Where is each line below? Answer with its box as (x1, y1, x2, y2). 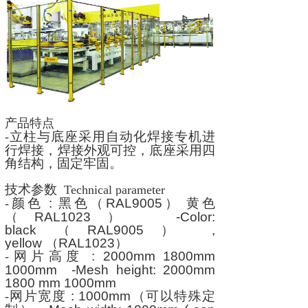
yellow (5, 236, 45, 250)
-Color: (176, 210, 216, 224)
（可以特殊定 (131, 289, 216, 303)
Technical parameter (57, 183, 168, 197)
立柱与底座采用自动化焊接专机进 (9, 129, 215, 144)
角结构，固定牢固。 (5, 156, 126, 170)
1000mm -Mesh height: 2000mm (5, 263, 215, 277)
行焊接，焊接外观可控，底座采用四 (5, 143, 215, 157)
